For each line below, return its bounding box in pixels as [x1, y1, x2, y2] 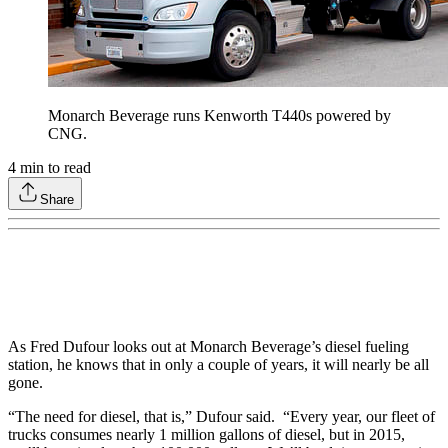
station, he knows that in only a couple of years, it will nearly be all [8, 356, 429, 374]
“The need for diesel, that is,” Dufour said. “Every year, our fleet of [8, 408, 435, 426]
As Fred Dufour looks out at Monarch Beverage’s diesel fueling [8, 338, 409, 356]
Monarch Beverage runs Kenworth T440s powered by [48, 107, 391, 125]
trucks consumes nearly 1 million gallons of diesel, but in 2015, [8, 426, 405, 444]
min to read [16, 159, 91, 177]
